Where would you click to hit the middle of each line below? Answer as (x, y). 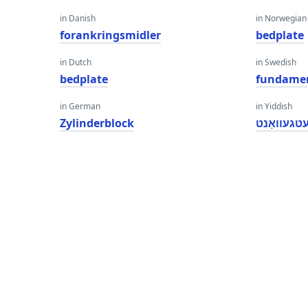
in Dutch (76, 62)
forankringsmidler (110, 35)
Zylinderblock (97, 123)
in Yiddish (274, 106)
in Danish (78, 18)
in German (80, 106)
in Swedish (276, 62)
